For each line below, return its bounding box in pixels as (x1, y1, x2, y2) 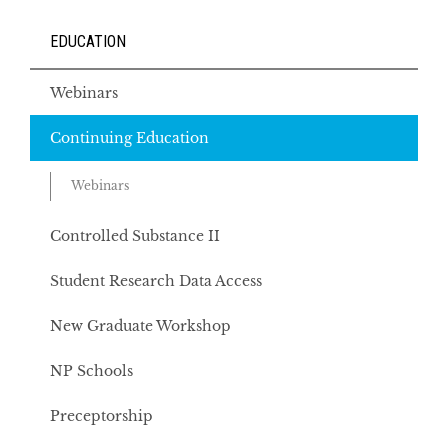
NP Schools (50, 362, 133, 380)
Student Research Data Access (50, 272, 262, 290)
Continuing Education (50, 129, 209, 147)
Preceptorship (50, 407, 153, 425)
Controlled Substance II (50, 227, 220, 245)
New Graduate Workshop (50, 317, 231, 335)
